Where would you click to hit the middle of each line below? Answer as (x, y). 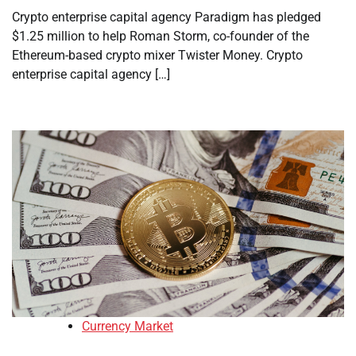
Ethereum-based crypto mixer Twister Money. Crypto (157, 55)
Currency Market (128, 327)
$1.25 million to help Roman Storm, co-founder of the (161, 36)
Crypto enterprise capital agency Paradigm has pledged (166, 17)
